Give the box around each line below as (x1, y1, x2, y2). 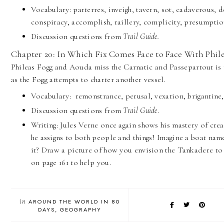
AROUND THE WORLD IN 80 (28, 197, 120, 206)
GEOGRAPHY (59, 205, 101, 214)
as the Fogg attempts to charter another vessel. (10, 74, 165, 85)
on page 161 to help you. (30, 157, 113, 168)
